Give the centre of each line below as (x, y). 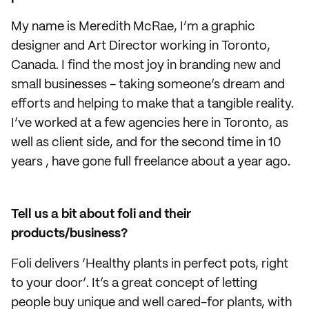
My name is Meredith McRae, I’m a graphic (133, 27)
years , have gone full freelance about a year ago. (151, 162)
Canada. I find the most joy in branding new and (146, 66)
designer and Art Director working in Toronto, (141, 46)
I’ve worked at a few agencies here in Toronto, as (150, 123)
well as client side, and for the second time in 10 (146, 143)
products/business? (69, 234)
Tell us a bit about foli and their (101, 215)
